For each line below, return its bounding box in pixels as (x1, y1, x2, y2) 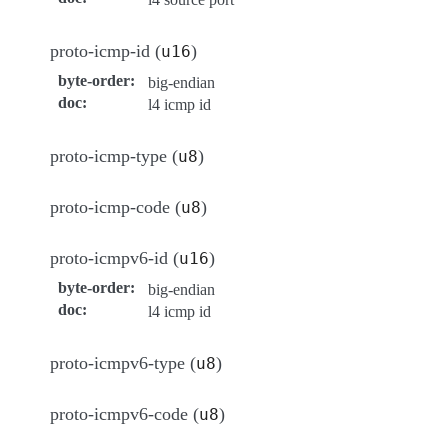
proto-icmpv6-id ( (50, 247, 179, 268)
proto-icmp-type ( (50, 145, 178, 166)
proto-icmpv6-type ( (50, 352, 196, 373)
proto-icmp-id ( (50, 40, 161, 61)
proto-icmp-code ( (50, 196, 181, 217)
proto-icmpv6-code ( (50, 403, 199, 424)
